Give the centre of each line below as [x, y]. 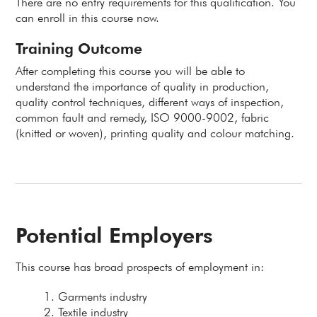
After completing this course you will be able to [131, 71]
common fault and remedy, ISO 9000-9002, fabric [143, 117]
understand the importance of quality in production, [143, 86]
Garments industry [103, 296]
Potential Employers [115, 235]
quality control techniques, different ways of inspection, [150, 102]
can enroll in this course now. [88, 18]
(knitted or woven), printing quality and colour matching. [155, 133]
